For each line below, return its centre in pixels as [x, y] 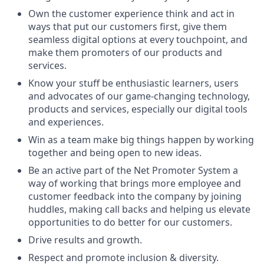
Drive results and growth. [85, 240]
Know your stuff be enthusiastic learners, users [133, 83]
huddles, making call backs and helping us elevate [139, 209]
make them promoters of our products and [125, 52]
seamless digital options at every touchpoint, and [138, 39]
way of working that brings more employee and [135, 183]
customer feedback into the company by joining [135, 196]
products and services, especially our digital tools [138, 109]
